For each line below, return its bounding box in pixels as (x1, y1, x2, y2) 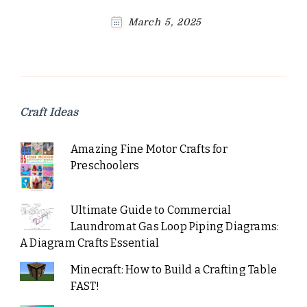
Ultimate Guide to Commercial (70, 204, 232, 217)
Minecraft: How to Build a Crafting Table (70, 263, 277, 277)
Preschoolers (70, 158, 140, 172)
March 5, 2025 (127, 16, 202, 27)
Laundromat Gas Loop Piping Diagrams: (70, 220, 280, 234)
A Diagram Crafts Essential (20, 236, 160, 250)
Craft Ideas (20, 106, 78, 119)
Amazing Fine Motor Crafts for (70, 142, 228, 156)
